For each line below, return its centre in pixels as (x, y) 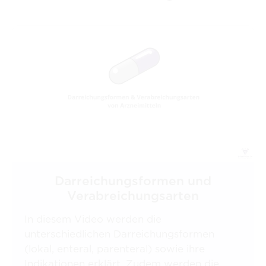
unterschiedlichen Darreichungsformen (119, 234)
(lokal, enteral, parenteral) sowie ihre (115, 248)
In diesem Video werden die (93, 219)
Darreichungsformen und (133, 180)
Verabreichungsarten (133, 195)
